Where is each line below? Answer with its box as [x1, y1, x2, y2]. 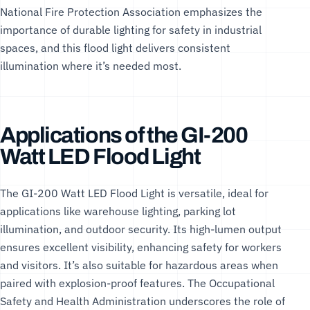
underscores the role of [166, 293, 285, 308]
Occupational [209, 275, 275, 290]
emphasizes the [181, 4, 262, 19]
